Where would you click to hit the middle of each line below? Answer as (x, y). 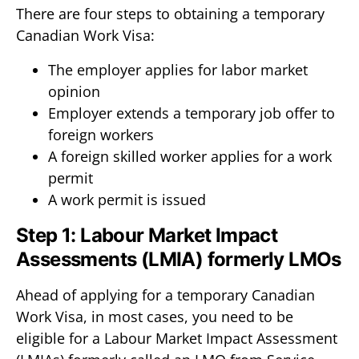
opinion (74, 91)
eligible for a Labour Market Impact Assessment (177, 338)
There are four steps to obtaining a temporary (170, 14)
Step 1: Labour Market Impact (147, 235)
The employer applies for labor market (178, 70)
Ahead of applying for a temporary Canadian (165, 295)
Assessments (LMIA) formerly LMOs (179, 259)
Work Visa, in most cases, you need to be (155, 317)
